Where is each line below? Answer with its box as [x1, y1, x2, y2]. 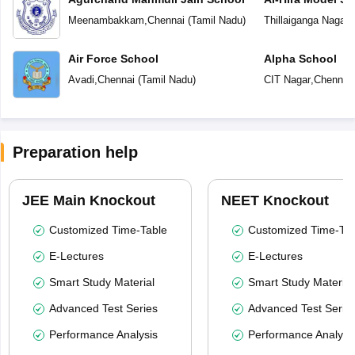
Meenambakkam [67, 14, 144, 27]
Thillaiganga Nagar [263, 14, 349, 27]
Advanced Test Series [48, 302, 158, 315]
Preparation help [12, 143, 138, 162]
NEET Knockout [220, 193, 329, 209]
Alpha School [263, 52, 337, 66]
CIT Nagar [263, 74, 311, 86]
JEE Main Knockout [21, 193, 155, 209]
